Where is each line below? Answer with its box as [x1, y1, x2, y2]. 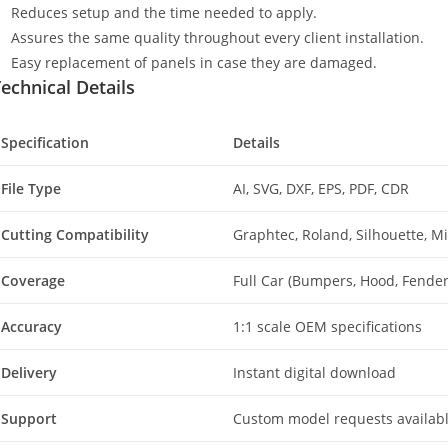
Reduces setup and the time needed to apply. [11, 3, 317, 23]
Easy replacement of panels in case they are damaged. [11, 53, 377, 73]
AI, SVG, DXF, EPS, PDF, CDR [233, 179, 409, 199]
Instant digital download [233, 363, 396, 383]
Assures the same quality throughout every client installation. [11, 28, 424, 48]
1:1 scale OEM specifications [233, 317, 422, 337]
